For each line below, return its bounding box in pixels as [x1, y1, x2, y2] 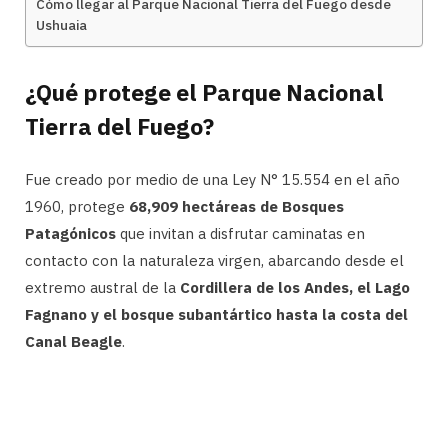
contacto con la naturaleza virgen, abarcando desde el [25, 250, 404, 270]
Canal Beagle [25, 331, 122, 351]
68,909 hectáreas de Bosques [129, 196, 344, 216]
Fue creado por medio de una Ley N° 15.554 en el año [25, 169, 400, 189]
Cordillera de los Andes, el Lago [180, 277, 410, 297]
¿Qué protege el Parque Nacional [25, 76, 384, 107]
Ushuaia [36, 16, 87, 34]
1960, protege [25, 196, 129, 216]
